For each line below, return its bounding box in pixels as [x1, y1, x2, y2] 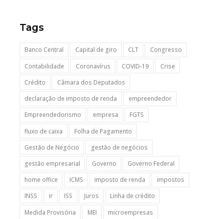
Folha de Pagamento [74, 127, 132, 135]
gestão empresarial [24, 159, 81, 168]
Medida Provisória [24, 208, 76, 217]
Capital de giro [75, 45, 117, 54]
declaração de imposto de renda [24, 94, 117, 103]
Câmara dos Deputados [57, 78, 125, 87]
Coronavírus [75, 62, 110, 70]
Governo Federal [128, 159, 175, 168]
